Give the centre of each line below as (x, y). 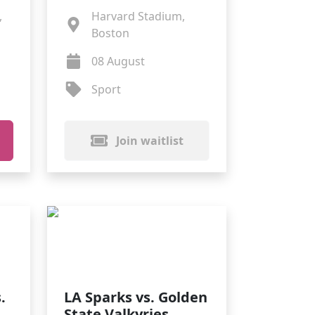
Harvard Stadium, (138, 16)
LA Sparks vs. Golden (136, 297)
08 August (118, 61)
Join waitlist (148, 141)
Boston (110, 33)
